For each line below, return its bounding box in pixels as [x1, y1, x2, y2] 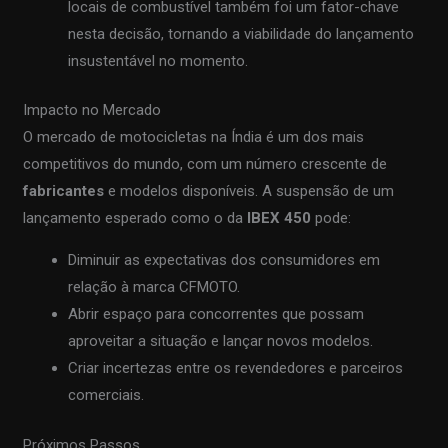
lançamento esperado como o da [23, 209, 248, 228]
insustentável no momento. [68, 51, 249, 70]
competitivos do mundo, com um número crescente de [23, 155, 388, 174]
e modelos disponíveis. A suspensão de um [104, 182, 395, 201]
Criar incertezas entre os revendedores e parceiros [68, 359, 404, 378]
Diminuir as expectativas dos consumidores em [68, 251, 381, 270]
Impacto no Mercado [23, 101, 162, 120]
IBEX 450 [247, 209, 312, 228]
